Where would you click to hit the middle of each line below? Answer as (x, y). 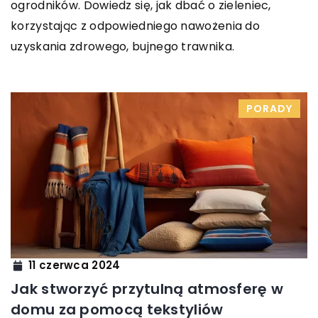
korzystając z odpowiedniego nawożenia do (135, 26)
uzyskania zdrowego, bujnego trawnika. (123, 46)
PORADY (269, 108)
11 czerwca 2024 (75, 265)
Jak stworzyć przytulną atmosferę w (147, 289)
